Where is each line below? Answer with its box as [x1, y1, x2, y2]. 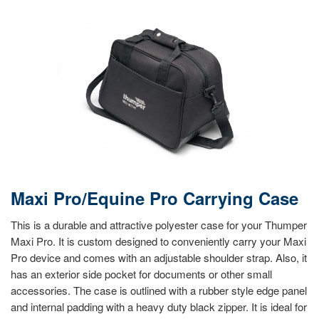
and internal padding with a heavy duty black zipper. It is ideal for [11, 299, 307, 315]
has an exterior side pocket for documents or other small [11, 266, 272, 282]
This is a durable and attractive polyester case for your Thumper [11, 217, 307, 233]
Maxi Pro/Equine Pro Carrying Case [11, 186, 298, 211]
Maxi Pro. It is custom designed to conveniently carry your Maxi [11, 234, 306, 249]
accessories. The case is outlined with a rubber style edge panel [11, 283, 307, 298]
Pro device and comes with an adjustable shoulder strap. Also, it [11, 250, 307, 266]
